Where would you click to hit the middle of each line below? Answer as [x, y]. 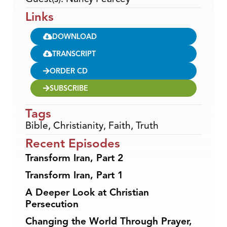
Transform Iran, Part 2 [74, 158]
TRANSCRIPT [74, 53]
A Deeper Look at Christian [87, 192]
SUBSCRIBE [69, 88]
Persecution [52, 204]
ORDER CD [69, 71]
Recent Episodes [73, 143]
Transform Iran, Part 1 [74, 175]
